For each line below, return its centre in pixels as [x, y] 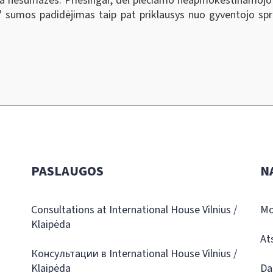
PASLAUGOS [67, 171]
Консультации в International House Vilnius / [134, 254]
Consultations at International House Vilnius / [134, 210]
